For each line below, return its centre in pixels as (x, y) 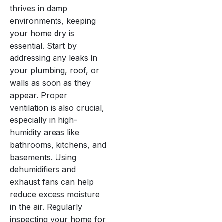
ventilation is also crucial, (57, 107)
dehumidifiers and (43, 169)
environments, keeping (53, 21)
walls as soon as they (50, 83)
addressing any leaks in (54, 58)
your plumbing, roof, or (55, 70)
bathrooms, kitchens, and (58, 144)
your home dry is (42, 33)
